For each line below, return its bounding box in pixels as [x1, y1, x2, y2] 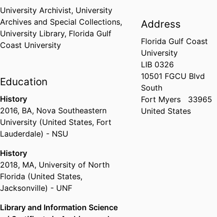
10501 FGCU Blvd [141, 71, 205, 81]
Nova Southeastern [36, 106, 107, 116]
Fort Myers [141, 94, 181, 105]
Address [141, 18, 181, 31]
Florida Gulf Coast [141, 36, 208, 46]
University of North [39, 160, 109, 170]
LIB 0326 [141, 60, 174, 70]
